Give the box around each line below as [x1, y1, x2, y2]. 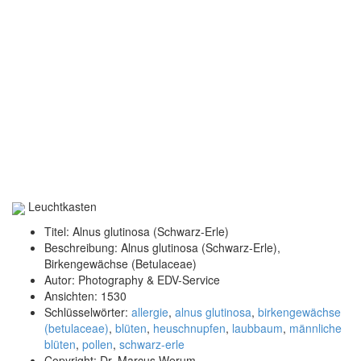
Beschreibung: [44, 239, 121, 255]
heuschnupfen [153, 319, 226, 336]
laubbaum [232, 319, 283, 336]
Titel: [44, 222, 73, 239]
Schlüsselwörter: [44, 303, 131, 320]
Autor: [44, 271, 78, 288]
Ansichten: [44, 287, 101, 304]
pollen [82, 335, 113, 352]
